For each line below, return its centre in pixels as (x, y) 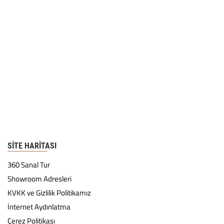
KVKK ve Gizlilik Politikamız (49, 193)
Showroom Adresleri (39, 179)
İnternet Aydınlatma (39, 207)
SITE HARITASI (32, 146)
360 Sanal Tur (29, 165)
